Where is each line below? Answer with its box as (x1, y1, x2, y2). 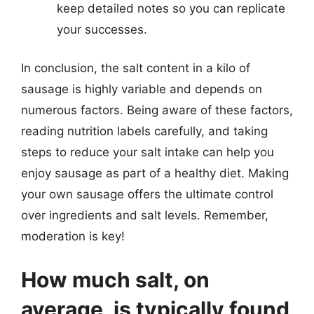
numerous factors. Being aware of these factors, (21, 103, 293, 117)
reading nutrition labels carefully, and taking (21, 124, 268, 138)
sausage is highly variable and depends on (21, 82, 262, 96)
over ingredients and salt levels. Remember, (21, 208, 268, 222)
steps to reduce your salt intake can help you (21, 145, 274, 159)
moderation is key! (21, 229, 125, 243)
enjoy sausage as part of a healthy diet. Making (21, 166, 289, 180)
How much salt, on (21, 266, 210, 292)
